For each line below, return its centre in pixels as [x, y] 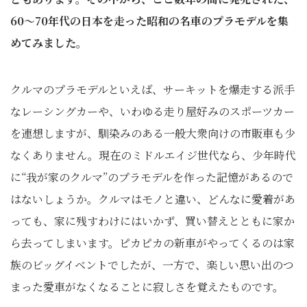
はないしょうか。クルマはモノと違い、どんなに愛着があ [153, 199]
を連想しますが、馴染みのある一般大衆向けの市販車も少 [153, 133]
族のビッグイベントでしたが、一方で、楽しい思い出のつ [152, 265]
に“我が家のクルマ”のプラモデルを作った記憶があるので [152, 177]
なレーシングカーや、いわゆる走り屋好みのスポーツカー [152, 111]
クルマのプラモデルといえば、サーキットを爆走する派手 [152, 89]
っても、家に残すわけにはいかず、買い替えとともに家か [152, 221]
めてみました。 [49, 43]
